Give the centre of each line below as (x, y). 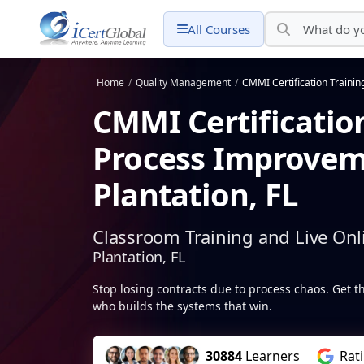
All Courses (219, 29)
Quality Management (183, 82)
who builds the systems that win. (182, 306)
